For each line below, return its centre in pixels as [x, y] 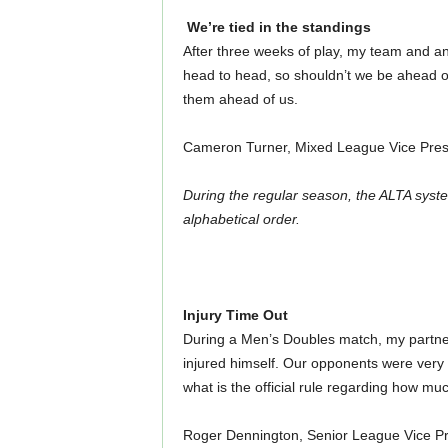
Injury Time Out [235, 315]
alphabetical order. [243, 219]
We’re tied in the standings [276, 27]
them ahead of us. [240, 99]
